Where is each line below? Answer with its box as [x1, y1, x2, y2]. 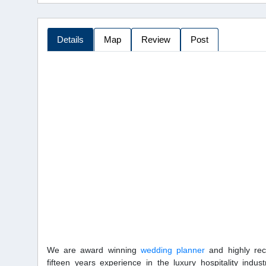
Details [57, 34, 84, 45]
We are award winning [47, 245, 141, 255]
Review [141, 34, 170, 45]
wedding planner [140, 245, 205, 255]
